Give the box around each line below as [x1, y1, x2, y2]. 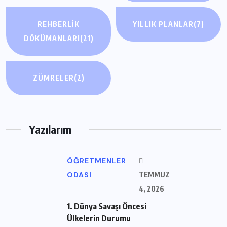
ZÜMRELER [32, 73, 74, 83]
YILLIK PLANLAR [132, 20, 194, 29]
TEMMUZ [139, 170, 170, 179]
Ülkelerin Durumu [67, 213, 131, 224]
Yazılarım [29, 122, 71, 137]
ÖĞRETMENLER [67, 156, 126, 166]
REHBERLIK [37, 20, 80, 29]
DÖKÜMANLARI [23, 34, 80, 43]
